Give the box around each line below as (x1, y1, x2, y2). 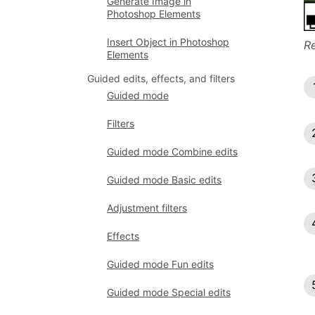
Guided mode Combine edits (107, 146, 238, 157)
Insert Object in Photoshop (107, 36, 229, 48)
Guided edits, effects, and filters (87, 72, 235, 84)
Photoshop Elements (107, 8, 200, 20)
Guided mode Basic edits (107, 174, 221, 186)
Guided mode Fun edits (107, 258, 214, 270)
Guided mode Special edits (107, 286, 231, 298)
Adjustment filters (107, 202, 187, 214)
